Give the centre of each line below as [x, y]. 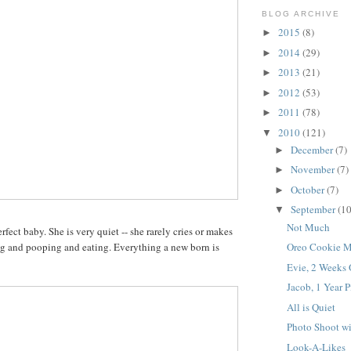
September [314, 210]
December [313, 149]
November [313, 170]
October [308, 189]
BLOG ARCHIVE [301, 13]
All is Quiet [311, 307]
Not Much [309, 227]
